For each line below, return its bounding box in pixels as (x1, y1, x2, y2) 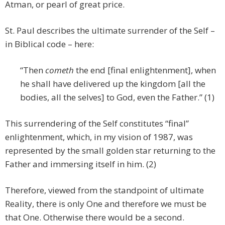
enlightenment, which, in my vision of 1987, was (5, 131, 193, 143)
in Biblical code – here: (5, 38, 94, 50)
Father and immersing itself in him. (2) (5, 158, 156, 170)
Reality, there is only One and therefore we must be (5, 198, 206, 210)
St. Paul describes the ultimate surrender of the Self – (5, 25, 215, 37)
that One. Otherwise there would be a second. (5, 211, 184, 223)
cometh (45, 64, 74, 76)
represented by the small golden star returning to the (5, 145, 215, 157)
